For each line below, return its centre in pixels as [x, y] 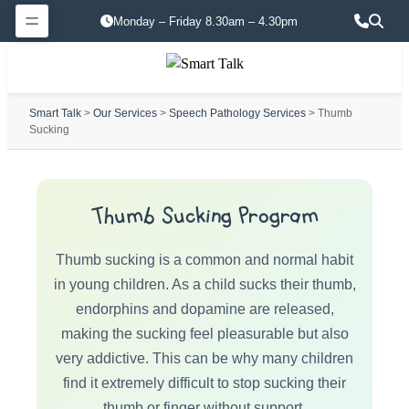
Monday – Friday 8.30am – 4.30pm [205, 21]
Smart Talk [55, 113]
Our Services [125, 113]
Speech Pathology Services [237, 113]
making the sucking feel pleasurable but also [204, 334]
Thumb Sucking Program [204, 216]
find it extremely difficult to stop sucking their [204, 383]
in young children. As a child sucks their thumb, [204, 284]
